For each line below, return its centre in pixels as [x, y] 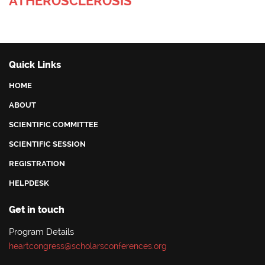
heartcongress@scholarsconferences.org [88, 246]
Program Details [41, 232]
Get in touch [37, 210]
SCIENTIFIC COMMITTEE [54, 125]
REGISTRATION [37, 164]
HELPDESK [29, 183]
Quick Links [35, 65]
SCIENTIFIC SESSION [47, 144]
